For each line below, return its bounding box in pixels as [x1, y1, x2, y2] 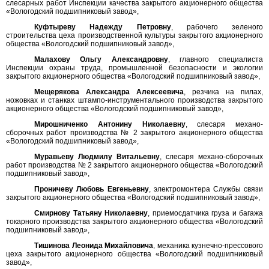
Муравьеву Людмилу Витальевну [34, 153, 160, 161]
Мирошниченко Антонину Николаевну [34, 120, 186, 128]
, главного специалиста [168, 55, 264, 64]
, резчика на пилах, [184, 88, 264, 96]
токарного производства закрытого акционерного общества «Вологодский [6, 217, 263, 226]
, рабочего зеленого [171, 23, 264, 31]
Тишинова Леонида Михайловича [34, 241, 154, 250]
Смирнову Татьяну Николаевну [34, 209, 148, 217]
